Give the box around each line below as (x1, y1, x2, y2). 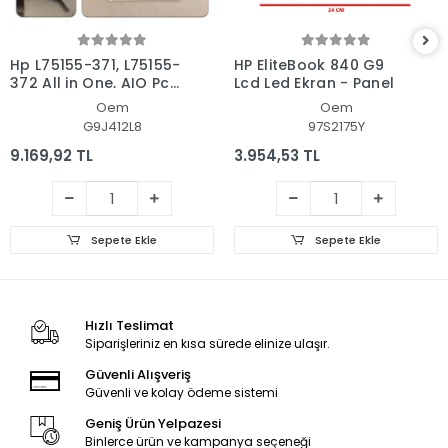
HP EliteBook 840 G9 (234, 54, 385, 75)
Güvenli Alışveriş (84, 364, 191, 384)
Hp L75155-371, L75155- (10, 54, 181, 75)
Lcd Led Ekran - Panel (234, 72, 395, 93)
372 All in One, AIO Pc (10, 72, 170, 93)
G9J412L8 (82, 116, 142, 136)
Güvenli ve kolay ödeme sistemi (84, 383, 278, 401)
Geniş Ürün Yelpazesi (84, 413, 221, 433)
